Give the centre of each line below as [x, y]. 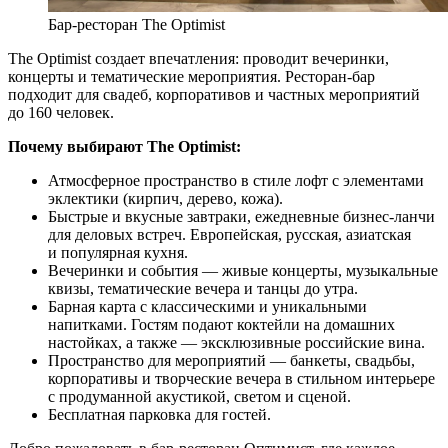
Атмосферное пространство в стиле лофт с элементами [236, 180]
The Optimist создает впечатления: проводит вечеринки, [198, 58]
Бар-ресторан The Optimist [136, 24]
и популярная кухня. [118, 252]
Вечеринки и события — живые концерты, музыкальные [243, 270]
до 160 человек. [61, 112]
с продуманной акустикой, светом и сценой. [199, 396]
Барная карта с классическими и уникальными [207, 306]
